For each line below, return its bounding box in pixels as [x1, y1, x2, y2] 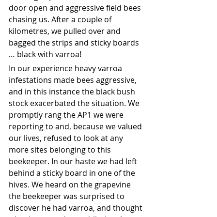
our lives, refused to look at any [9, 133, 125, 144]
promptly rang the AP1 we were [9, 109, 125, 121]
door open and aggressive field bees [9, 2, 143, 14]
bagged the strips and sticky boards [9, 37, 141, 48]
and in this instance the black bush [9, 86, 137, 97]
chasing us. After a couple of [9, 14, 113, 25]
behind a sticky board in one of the [9, 168, 137, 179]
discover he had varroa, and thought [9, 202, 144, 214]
